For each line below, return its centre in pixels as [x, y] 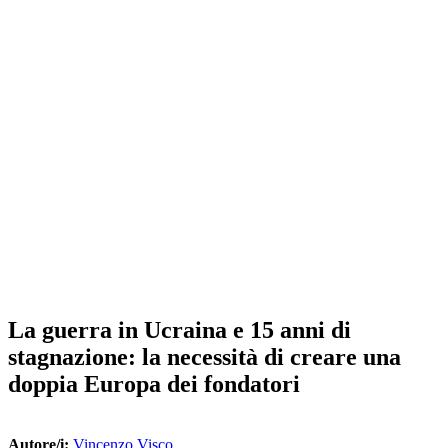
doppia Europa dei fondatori [154, 383]
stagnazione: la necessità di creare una [204, 356]
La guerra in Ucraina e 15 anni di [179, 329]
